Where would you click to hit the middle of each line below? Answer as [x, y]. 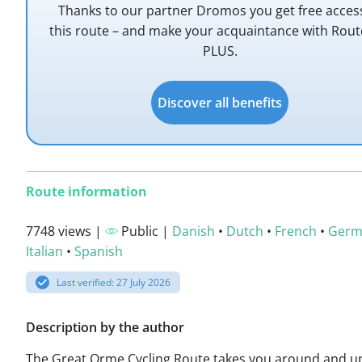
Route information [86, 192]
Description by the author [105, 328]
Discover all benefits [220, 103]
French [296, 231]
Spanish [99, 251]
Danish [194, 231]
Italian [44, 251]
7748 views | [65, 231]
